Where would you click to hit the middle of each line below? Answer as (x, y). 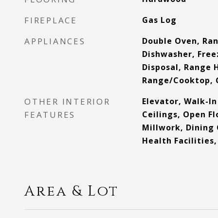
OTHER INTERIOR (67, 101)
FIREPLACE (51, 20)
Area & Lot (72, 191)
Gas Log (159, 20)
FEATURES (50, 115)
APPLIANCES (55, 41)
